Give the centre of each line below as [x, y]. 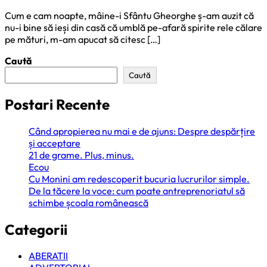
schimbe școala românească [89, 202]
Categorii [36, 229]
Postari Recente [57, 104]
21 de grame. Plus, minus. [81, 155]
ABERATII [48, 256]
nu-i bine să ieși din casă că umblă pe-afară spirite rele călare [133, 27]
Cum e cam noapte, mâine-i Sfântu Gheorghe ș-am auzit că [129, 15]
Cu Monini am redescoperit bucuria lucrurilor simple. [139, 178]
